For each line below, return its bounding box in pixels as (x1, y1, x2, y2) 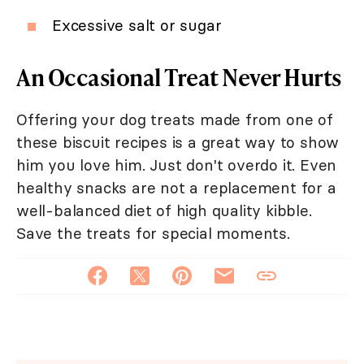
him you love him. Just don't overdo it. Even (16, 155, 337, 175)
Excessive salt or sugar (52, 15, 222, 36)
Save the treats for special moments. (16, 223, 290, 244)
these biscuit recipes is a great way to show (16, 132, 340, 153)
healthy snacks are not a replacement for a (16, 178, 336, 198)
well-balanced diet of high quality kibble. (16, 201, 312, 221)
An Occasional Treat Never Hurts (16, 61, 341, 93)
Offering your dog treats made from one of (16, 110, 333, 130)
